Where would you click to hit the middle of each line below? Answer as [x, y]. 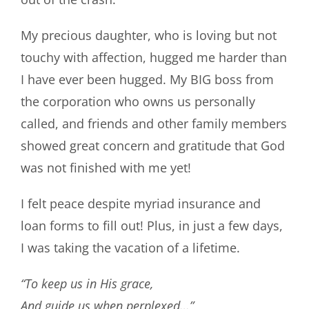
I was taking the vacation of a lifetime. [130, 247]
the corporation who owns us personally [138, 101]
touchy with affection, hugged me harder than [153, 57]
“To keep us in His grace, [87, 283]
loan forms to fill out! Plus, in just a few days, [151, 225]
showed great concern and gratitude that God [152, 145]
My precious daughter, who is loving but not [148, 35]
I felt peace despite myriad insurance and [140, 203]
